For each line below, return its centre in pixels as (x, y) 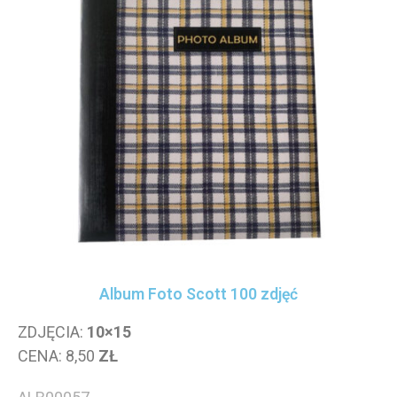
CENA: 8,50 (56, 356)
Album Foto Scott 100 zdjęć (198, 294)
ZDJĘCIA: (52, 332)
